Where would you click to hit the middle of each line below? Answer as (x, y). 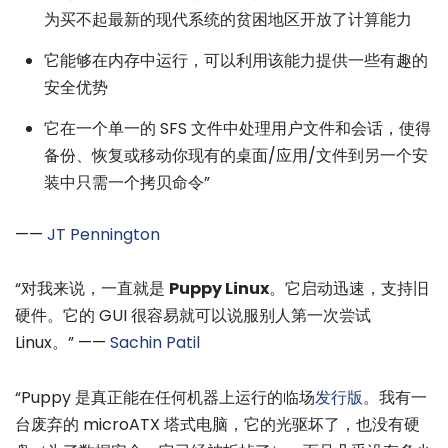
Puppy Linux (219, 289)
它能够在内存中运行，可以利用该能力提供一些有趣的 (235, 60)
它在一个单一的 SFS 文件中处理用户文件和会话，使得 (237, 128)
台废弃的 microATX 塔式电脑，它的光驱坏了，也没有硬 (217, 424)
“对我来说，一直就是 (92, 289)
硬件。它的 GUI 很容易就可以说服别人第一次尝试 (193, 316)
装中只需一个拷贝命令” (126, 182)
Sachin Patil (155, 343)
